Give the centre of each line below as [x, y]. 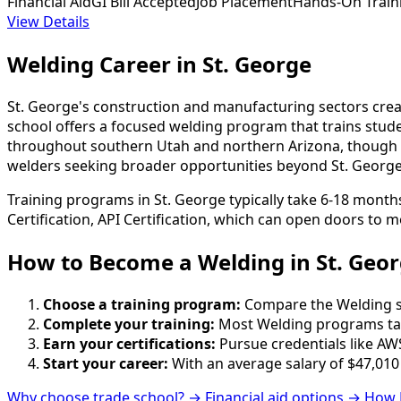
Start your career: [106, 364]
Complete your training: [129, 324]
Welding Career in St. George [159, 64]
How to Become [93, 262]
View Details [48, 22]
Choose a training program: [142, 305]
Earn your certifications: [129, 344]
